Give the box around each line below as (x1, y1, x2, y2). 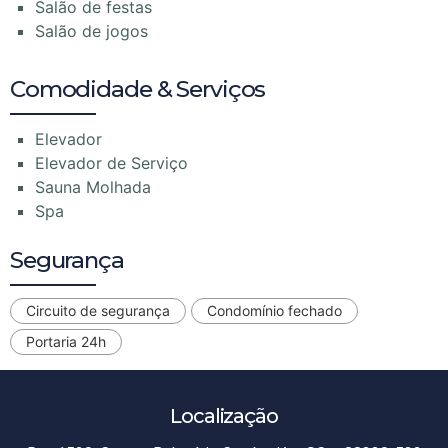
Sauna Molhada (35, 177, 151, 198)
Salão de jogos (35, 21, 148, 42)
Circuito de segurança (26, 302, 170, 320)
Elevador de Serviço (35, 153, 188, 174)
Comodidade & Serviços (10, 75, 266, 104)
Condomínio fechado (207, 302, 342, 320)
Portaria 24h (26, 333, 106, 351)
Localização (170, 404, 278, 429)
